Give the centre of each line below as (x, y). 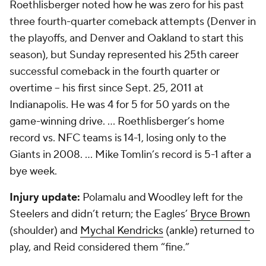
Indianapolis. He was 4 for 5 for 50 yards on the (120, 105)
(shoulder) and (45, 231)
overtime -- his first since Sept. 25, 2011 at (107, 88)
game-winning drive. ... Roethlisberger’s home (117, 121)
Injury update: (46, 197)
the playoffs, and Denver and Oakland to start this (126, 38)
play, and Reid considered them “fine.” (99, 247)
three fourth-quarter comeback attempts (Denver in (133, 22)
